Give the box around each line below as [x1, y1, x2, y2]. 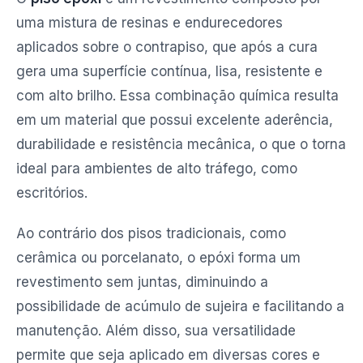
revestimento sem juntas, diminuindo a [16, 274, 268, 290]
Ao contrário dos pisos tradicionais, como [16, 225, 286, 241]
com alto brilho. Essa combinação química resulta [16, 88, 339, 104]
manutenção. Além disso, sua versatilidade [16, 322, 296, 339]
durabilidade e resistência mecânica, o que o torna [16, 136, 346, 152]
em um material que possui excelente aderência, [16, 112, 333, 128]
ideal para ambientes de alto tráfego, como [16, 160, 297, 177]
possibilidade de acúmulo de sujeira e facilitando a [16, 298, 344, 314]
